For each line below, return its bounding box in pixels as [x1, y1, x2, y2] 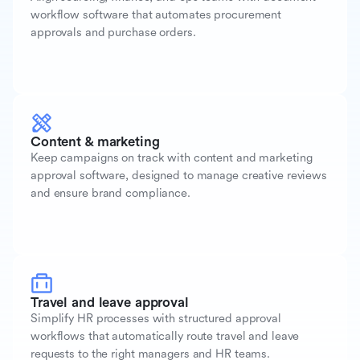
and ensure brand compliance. [31, 186, 190, 200]
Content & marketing [31, 133, 160, 149]
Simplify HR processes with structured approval [31, 311, 281, 325]
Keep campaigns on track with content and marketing [31, 150, 313, 165]
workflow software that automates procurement [31, 7, 282, 22]
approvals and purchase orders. [31, 25, 196, 39]
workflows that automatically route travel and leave [31, 329, 300, 343]
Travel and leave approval [31, 294, 189, 310]
